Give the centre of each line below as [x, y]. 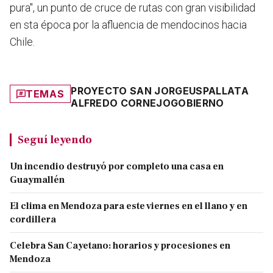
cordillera [33, 220]
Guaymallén [37, 180]
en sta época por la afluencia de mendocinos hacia [128, 25]
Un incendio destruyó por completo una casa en [117, 167]
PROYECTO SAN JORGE [130, 91]
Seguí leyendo [55, 140]
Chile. [22, 42]
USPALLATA [218, 91]
